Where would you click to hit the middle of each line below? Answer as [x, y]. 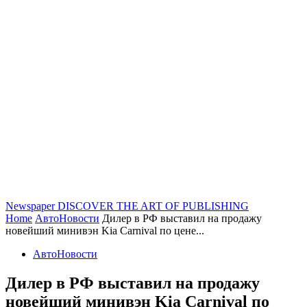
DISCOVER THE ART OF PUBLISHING [153, 206]
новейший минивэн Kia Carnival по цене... [105, 231]
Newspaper [30, 206]
